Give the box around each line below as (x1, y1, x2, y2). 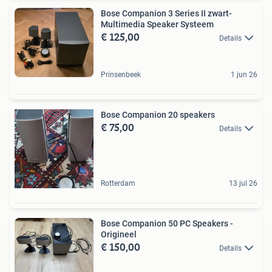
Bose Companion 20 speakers (101, 109, 215, 120)
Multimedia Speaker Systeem (101, 19, 214, 29)
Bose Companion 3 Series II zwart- (101, 8, 232, 18)
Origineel (101, 229, 137, 239)
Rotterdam (101, 178, 135, 188)
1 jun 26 (231, 70, 257, 79)
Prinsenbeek (101, 70, 141, 79)
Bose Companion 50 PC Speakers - (101, 218, 233, 228)
